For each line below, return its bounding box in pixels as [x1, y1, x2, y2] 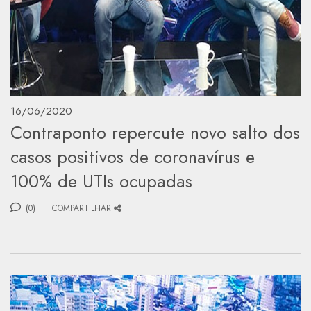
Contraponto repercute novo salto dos [10, 119, 300, 145]
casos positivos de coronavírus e [10, 144, 255, 169]
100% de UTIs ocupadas [10, 168, 192, 194]
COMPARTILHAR [52, 201, 111, 215]
